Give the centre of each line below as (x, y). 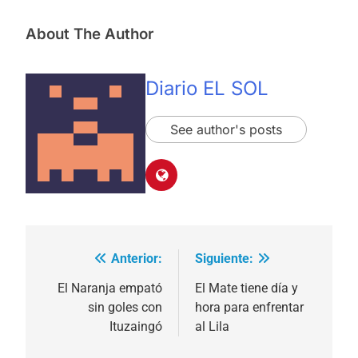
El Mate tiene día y (247, 288)
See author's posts (226, 129)
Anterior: (137, 259)
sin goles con (125, 308)
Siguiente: (224, 259)
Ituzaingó (136, 327)
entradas (79, 321)
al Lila (212, 327)
